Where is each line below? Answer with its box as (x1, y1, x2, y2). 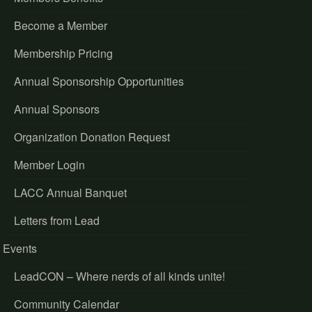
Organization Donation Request (13, 129, 170, 146)
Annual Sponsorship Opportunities (13, 73, 184, 90)
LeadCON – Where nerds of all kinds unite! (13, 268, 225, 285)
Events (2, 240, 37, 257)
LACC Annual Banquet (13, 185, 127, 201)
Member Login (13, 157, 85, 173)
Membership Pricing (13, 45, 113, 62)
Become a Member (13, 17, 107, 34)
